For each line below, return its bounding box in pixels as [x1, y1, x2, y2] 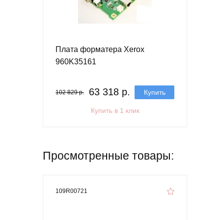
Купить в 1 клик [90, 106, 139, 114]
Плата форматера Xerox [55, 45, 144, 54]
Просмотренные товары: [43, 149, 174, 162]
